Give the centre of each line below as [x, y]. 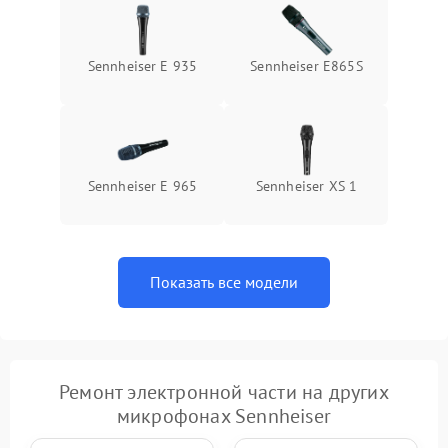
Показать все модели [224, 282]
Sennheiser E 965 [142, 186]
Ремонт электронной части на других [224, 392]
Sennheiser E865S [306, 66]
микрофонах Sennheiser [224, 416]
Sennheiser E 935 [142, 66]
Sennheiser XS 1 [306, 186]
